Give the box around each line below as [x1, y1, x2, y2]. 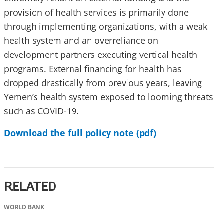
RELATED [4, 182, 56, 195]
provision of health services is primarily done [4, 6, 189, 18]
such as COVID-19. [4, 105, 79, 117]
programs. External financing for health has [4, 63, 182, 75]
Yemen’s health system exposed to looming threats [4, 91, 213, 103]
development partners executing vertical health [4, 49, 197, 61]
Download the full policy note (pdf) [4, 127, 156, 139]
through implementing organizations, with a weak [4, 20, 207, 33]
